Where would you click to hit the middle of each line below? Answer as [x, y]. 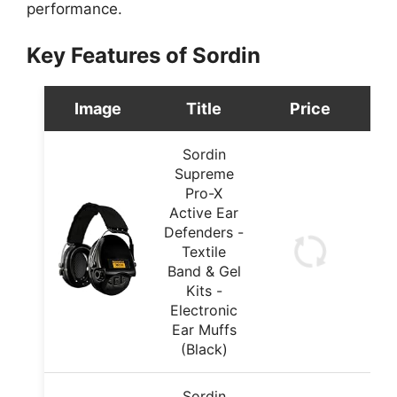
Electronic [204, 310]
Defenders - [204, 232]
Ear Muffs [204, 329]
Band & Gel [204, 271]
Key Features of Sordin [144, 55]
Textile [204, 251]
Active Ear [204, 212]
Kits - [204, 290]
